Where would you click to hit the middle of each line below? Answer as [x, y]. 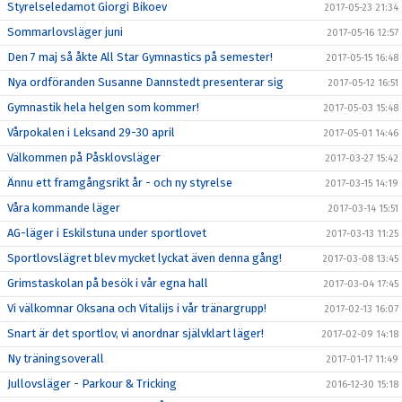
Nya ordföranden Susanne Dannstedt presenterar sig [145, 82]
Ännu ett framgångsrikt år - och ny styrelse [120, 183]
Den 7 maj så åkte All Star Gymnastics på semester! [140, 57]
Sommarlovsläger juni [65, 32]
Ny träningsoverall [56, 358]
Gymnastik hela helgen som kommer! [103, 107]
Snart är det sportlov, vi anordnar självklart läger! [135, 333]
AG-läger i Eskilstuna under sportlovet [107, 233]
